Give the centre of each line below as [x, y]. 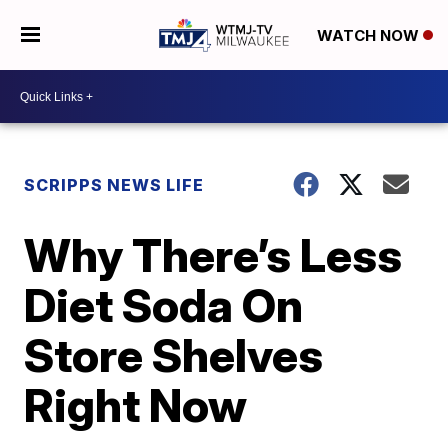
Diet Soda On [164, 305]
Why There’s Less [213, 255]
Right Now [136, 405]
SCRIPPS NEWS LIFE [114, 185]
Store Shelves [174, 355]
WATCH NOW [369, 36]
